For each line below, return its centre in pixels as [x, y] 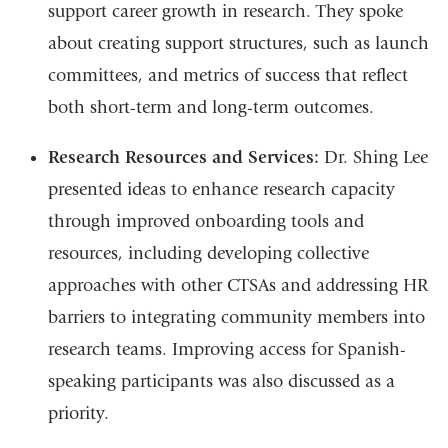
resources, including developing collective [208, 254]
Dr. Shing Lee [375, 158]
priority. [80, 414]
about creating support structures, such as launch [238, 44]
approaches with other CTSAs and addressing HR [237, 286]
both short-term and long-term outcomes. [213, 108]
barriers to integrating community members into [236, 318]
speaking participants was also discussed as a [221, 382]
